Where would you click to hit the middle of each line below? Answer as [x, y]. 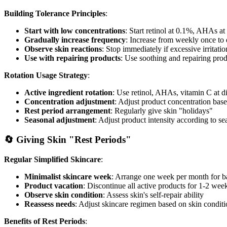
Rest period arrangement [67, 111]
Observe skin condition [64, 195]
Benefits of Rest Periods [45, 221]
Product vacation [54, 185]
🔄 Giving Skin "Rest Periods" [68, 140]
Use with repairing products [72, 58]
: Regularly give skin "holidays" [162, 111]
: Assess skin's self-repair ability [153, 195]
